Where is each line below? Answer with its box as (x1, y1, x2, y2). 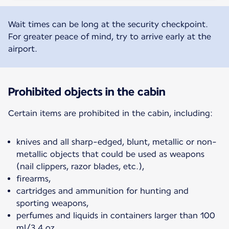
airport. (8, 43, 37, 54)
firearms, (16, 173, 51, 184)
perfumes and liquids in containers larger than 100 (16, 210, 215, 220)
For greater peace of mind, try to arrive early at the (8, 31, 211, 41)
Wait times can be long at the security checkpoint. (8, 19, 208, 29)
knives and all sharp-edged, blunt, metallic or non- (16, 136, 217, 147)
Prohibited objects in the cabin (8, 84, 165, 98)
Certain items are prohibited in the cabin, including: (8, 108, 213, 118)
